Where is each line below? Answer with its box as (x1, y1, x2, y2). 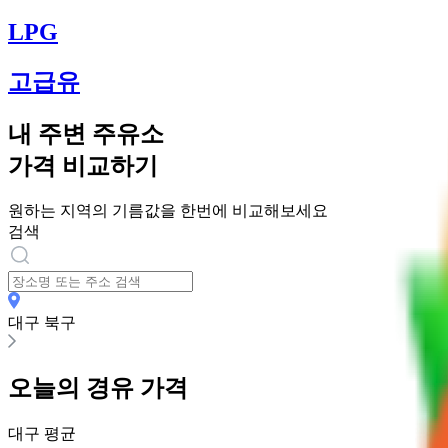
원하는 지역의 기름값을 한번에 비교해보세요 (8, 202, 328, 220)
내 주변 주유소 (8, 120, 164, 147)
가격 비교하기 (8, 152, 158, 179)
